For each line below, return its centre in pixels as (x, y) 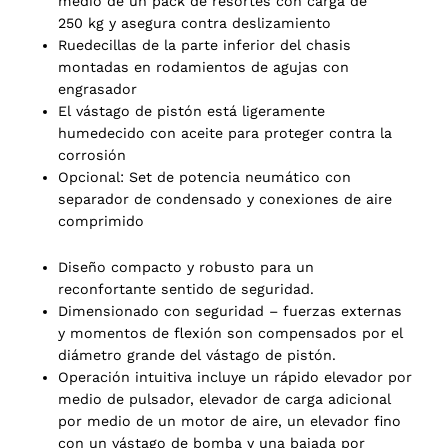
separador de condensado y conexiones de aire (225, 198)
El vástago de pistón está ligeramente (191, 110)
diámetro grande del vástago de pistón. (197, 354)
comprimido (101, 220)
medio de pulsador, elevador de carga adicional (224, 398)
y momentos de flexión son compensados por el (230, 332)
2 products (63, 170)
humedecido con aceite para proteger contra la (225, 132)
